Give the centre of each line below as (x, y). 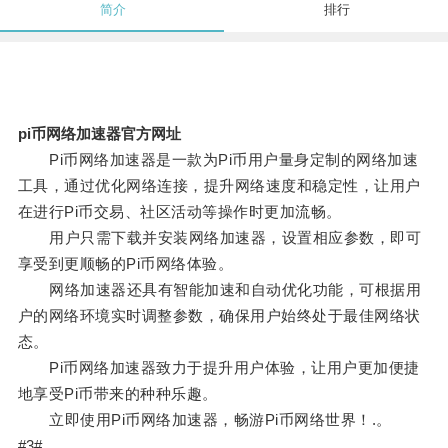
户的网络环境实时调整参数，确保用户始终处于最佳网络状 (219, 316)
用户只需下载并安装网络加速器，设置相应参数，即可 (219, 238)
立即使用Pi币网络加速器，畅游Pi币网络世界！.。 (204, 420)
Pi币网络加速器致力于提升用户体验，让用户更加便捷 (218, 368)
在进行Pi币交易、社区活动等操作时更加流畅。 (179, 212)
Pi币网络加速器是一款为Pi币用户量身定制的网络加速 (218, 160)
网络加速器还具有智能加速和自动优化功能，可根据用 (219, 290)
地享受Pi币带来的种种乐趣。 (117, 394)
